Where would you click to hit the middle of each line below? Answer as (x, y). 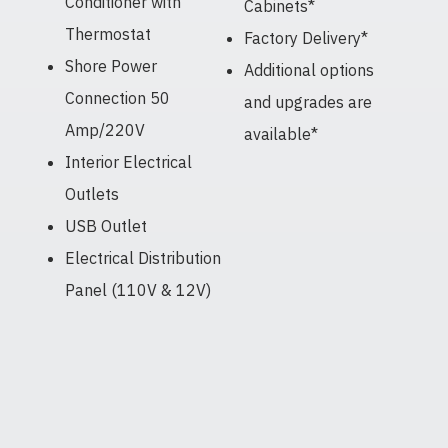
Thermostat (107, 33)
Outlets (91, 193)
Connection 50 (117, 97)
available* (281, 133)
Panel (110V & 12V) (137, 289)
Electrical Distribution (142, 257)
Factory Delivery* (306, 37)
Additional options (309, 69)
